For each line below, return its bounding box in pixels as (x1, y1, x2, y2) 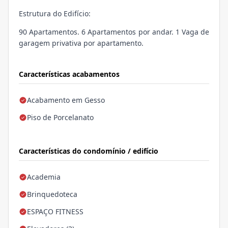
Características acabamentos (19, 69, 120, 79)
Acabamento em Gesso (27, 95, 105, 105)
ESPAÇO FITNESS (27, 207, 83, 217)
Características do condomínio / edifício (19, 146, 158, 156)
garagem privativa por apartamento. (19, 38, 144, 48)
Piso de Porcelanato (27, 112, 94, 123)
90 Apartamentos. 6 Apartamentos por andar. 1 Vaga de (19, 27, 209, 37)
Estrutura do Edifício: (19, 9, 91, 19)
